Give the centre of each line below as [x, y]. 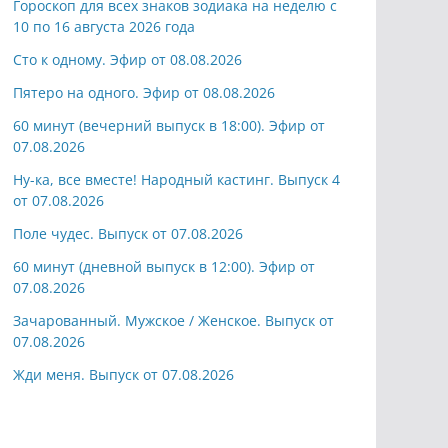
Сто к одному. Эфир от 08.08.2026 [127, 60]
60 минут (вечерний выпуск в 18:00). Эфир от [169, 126]
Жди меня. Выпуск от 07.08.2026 [123, 375]
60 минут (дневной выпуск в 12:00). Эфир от [164, 267]
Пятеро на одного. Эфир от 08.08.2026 [144, 93]
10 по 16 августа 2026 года [104, 27]
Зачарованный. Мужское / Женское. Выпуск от [173, 321]
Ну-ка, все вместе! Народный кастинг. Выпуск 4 [176, 180]
